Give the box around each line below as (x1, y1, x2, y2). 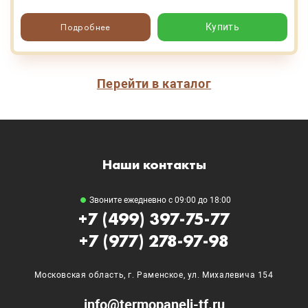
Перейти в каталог (96, 76, 212, 91)
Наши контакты (102, 155, 206, 174)
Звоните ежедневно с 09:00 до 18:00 (89, 195, 231, 206)
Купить (205, 21, 240, 33)
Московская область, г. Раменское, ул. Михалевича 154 (34, 270, 274, 280)
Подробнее (60, 21, 111, 34)
